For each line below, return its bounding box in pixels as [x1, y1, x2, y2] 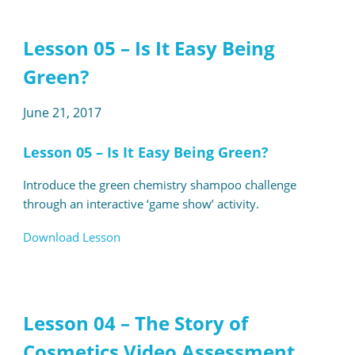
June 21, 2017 [22, 104, 101, 122]
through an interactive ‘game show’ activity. [22, 196, 259, 212]
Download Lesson [22, 229, 120, 246]
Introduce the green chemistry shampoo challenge [22, 177, 296, 193]
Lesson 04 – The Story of [22, 310, 248, 337]
